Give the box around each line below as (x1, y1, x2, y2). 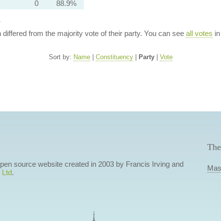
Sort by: (48, 53, 74, 61)
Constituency (95, 53, 133, 61)
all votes (185, 29, 213, 37)
